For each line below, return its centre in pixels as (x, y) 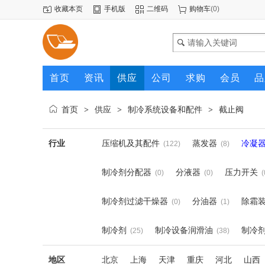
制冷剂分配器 (127, 172)
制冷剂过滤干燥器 (135, 201)
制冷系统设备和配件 (165, 109)
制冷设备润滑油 (184, 230)
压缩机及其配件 (131, 143)
